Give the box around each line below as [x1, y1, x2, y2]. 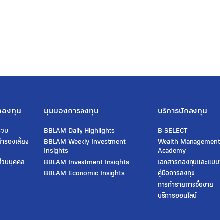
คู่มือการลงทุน [158, 168, 195, 178]
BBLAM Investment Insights [44, 157, 130, 166]
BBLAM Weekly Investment [44, 137, 126, 146]
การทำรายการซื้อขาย [158, 180, 214, 189]
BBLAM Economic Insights [44, 168, 125, 178]
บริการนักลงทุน [158, 105, 208, 117]
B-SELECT [158, 126, 188, 135]
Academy [158, 146, 186, 155]
